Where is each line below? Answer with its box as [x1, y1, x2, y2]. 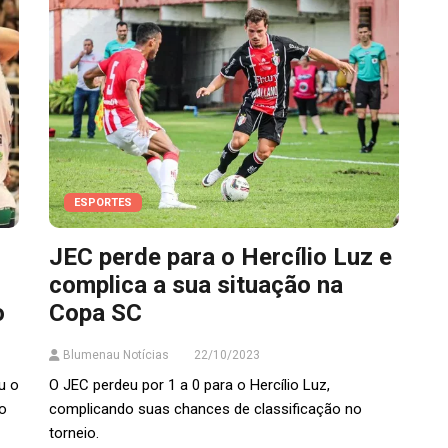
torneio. [49, 424, 99, 443]
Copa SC [49, 299, 142, 328]
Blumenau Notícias [60, 348, 169, 363]
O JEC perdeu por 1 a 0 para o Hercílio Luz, [49, 376, 330, 395]
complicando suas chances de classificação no [49, 400, 362, 419]
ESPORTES [74, 196, 132, 210]
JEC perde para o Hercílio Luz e [49, 243, 392, 272]
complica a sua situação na [49, 271, 343, 300]
